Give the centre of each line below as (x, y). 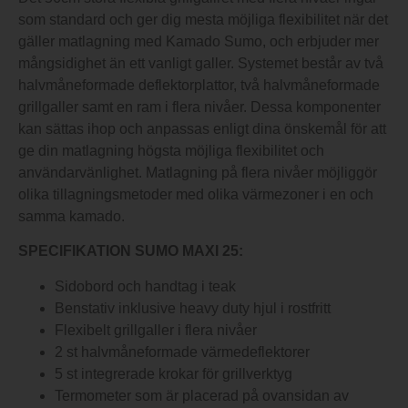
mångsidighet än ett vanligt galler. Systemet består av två (201, 63)
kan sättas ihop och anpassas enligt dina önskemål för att (202, 128)
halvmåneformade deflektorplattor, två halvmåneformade (199, 85)
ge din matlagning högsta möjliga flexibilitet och (171, 150)
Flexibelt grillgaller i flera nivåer (156, 330)
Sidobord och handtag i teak (145, 286)
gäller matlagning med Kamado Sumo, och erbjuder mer (199, 41)
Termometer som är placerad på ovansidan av (202, 395)
